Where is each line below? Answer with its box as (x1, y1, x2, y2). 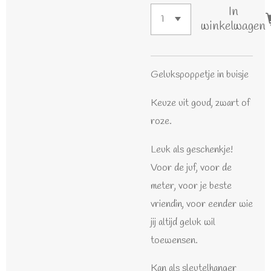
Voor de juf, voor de (151, 160, 232, 175)
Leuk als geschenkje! (151, 142, 233, 157)
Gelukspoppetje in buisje (151, 68, 249, 82)
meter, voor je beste (151, 178, 232, 193)
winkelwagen (201, 18, 266, 35)
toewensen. (151, 233, 198, 247)
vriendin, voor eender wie (151, 197, 253, 211)
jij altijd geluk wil (151, 215, 215, 229)
